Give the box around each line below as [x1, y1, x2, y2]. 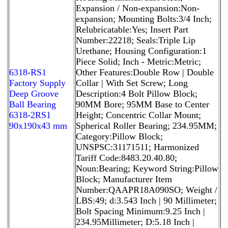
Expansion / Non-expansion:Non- [76, 3, 199, 13]
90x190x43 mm [9, 120, 67, 131]
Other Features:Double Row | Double [76, 67, 214, 77]
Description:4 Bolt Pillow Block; [76, 88, 197, 99]
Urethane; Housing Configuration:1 [76, 45, 207, 56]
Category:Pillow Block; [76, 131, 163, 141]
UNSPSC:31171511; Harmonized [76, 141, 199, 152]
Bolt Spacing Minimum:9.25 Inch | [76, 206, 205, 216]
